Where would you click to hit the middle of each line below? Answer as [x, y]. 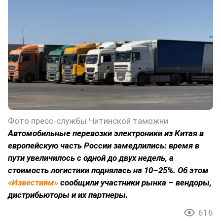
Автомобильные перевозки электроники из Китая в [106, 133]
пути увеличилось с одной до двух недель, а [91, 158]
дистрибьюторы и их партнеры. [68, 195]
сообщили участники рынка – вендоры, [135, 183]
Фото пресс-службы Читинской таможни [88, 121]
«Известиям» [33, 183]
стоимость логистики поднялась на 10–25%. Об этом [108, 170]
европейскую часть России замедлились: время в [104, 146]
